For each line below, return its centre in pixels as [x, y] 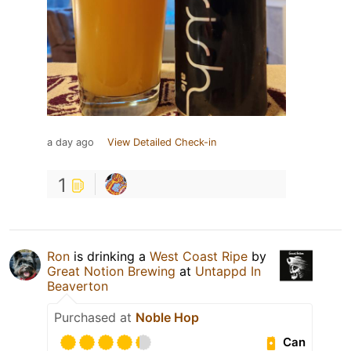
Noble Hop [167, 317]
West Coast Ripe [199, 256]
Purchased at [95, 317]
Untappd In [228, 271]
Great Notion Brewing [111, 271]
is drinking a [110, 256]
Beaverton [78, 286]
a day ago [71, 142]
